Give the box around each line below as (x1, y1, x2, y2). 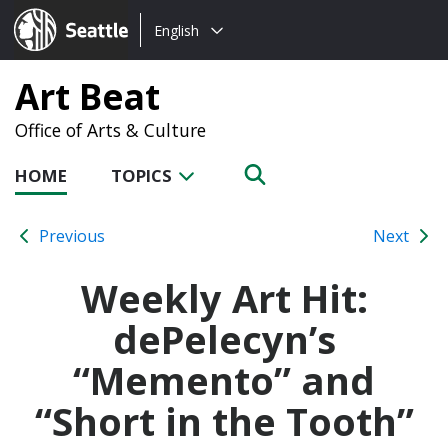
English (154, 20, 199, 40)
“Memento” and (73, 353, 375, 406)
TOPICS (111, 164, 176, 187)
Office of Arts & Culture (15, 118, 206, 142)
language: (140, 43, 214, 65)
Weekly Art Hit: (80, 271, 368, 324)
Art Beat (15, 72, 160, 120)
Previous (35, 224, 105, 247)
